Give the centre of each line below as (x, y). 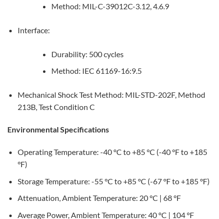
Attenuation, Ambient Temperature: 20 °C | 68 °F (99, 198)
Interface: (33, 30)
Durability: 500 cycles (87, 54)
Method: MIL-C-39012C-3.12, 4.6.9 (110, 6)
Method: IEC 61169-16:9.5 (96, 71)
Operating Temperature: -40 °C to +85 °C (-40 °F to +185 (112, 152)
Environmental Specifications (58, 130)
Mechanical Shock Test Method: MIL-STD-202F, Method (111, 95)
